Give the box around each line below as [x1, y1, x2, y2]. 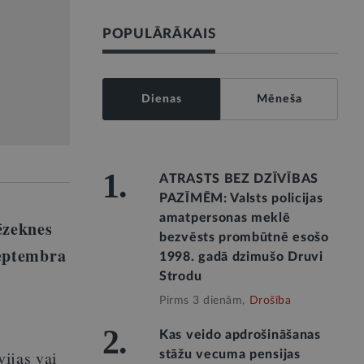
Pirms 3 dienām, [159, 295, 245, 306]
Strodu [159, 270, 202, 283]
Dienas [141, 93, 182, 105]
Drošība [249, 295, 291, 306]
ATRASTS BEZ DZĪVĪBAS [159, 172, 318, 185]
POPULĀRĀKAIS [102, 27, 216, 41]
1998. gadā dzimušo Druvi [159, 250, 323, 263]
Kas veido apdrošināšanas [159, 328, 321, 341]
